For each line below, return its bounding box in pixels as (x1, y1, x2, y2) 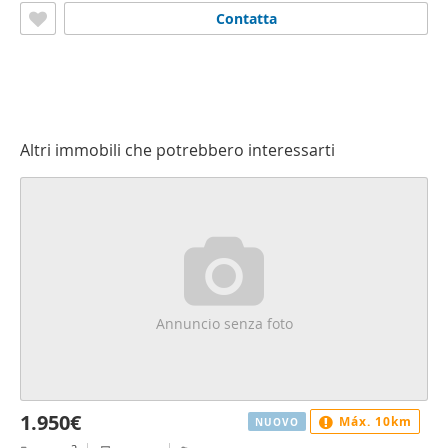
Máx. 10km (335, 413, 412, 430)
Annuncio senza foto (155, 314, 293, 333)
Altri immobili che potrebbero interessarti (20, 139, 335, 161)
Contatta (215, 9, 277, 28)
